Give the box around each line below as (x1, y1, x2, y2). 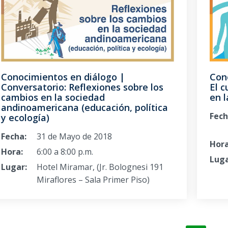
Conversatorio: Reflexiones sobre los (1, 80, 163, 93)
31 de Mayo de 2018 (37, 130, 112, 142)
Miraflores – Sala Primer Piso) (37, 174, 150, 185)
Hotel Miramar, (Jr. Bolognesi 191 (37, 161, 163, 173)
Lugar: (1, 161, 27, 173)
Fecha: (1, 130, 26, 142)
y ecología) (1, 111, 49, 124)
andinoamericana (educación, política (1, 101, 168, 113)
